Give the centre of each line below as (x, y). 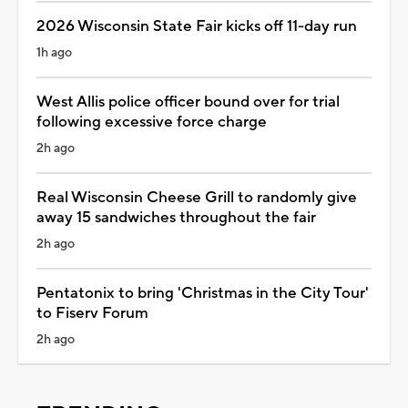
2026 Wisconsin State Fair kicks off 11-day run (197, 26)
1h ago (54, 52)
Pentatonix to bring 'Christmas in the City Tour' (203, 293)
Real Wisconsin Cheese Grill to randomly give (197, 197)
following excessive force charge (152, 122)
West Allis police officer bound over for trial (188, 102)
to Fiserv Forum (92, 313)
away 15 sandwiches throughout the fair (176, 217)
